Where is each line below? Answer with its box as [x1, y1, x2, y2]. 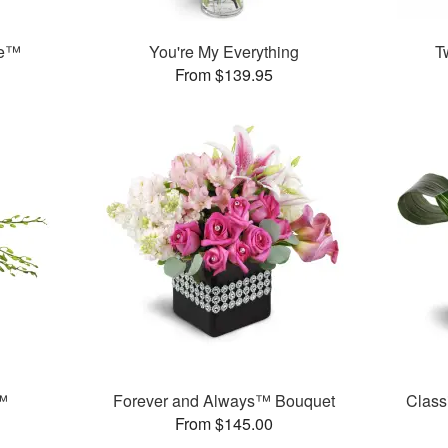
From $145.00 [174, 412, 273, 436]
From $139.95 [174, 63, 273, 87]
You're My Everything [148, 40, 299, 64]
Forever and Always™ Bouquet [112, 389, 335, 413]
